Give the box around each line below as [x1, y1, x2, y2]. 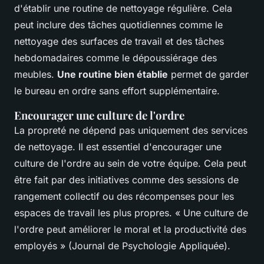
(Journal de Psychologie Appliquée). [65, 240, 230, 252]
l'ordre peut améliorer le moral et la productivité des [14, 223, 246, 236]
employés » [14, 240, 65, 252]
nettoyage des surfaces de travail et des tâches [14, 35, 224, 48]
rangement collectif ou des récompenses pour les [14, 190, 234, 203]
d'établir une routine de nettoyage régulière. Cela [14, 2, 232, 15]
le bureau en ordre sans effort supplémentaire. [14, 85, 220, 97]
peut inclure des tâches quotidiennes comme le [14, 19, 223, 31]
